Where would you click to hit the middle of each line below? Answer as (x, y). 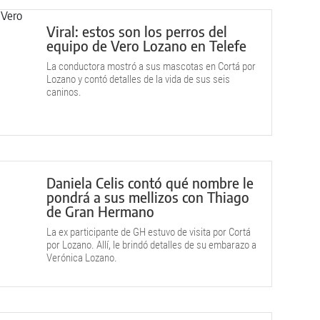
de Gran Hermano (100, 211)
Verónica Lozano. (82, 258)
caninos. (64, 92)
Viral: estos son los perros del (137, 31)
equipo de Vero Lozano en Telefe (146, 45)
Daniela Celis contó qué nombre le (150, 182)
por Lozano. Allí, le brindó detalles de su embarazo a (151, 245)
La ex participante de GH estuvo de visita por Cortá (149, 232)
